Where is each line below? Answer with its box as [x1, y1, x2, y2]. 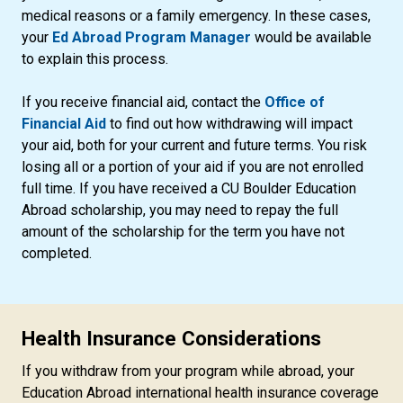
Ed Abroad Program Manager [52, 29, 251, 46]
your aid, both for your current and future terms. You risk [22, 137, 367, 154]
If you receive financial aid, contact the [22, 94, 264, 111]
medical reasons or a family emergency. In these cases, [22, 7, 371, 24]
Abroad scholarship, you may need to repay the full [22, 201, 338, 219]
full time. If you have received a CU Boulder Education [22, 180, 356, 197]
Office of [264, 94, 325, 111]
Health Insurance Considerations [22, 327, 321, 350]
